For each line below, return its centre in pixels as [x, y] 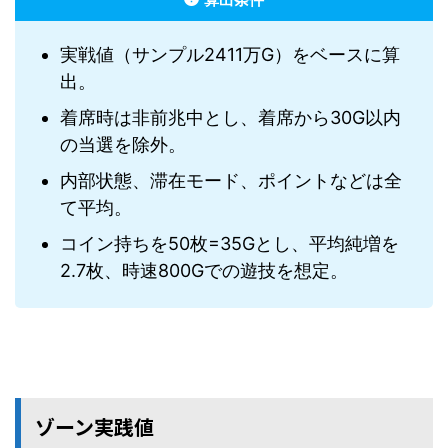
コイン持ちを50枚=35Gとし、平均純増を [229, 243]
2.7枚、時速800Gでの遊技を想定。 [204, 270]
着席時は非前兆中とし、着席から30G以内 [230, 117]
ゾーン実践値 [94, 427]
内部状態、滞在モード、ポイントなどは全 [231, 180]
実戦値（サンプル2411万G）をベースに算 [230, 54]
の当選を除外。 [123, 144]
